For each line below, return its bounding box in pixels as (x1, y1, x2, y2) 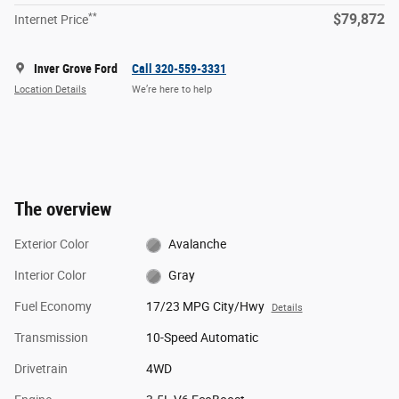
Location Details (14, 83, 86, 95)
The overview (14, 199, 111, 221)
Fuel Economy (14, 299, 92, 314)
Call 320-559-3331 (132, 61, 226, 77)
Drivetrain (14, 362, 68, 377)
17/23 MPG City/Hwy (145, 299, 265, 314)
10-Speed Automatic (145, 330, 258, 346)
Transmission (14, 330, 88, 346)
